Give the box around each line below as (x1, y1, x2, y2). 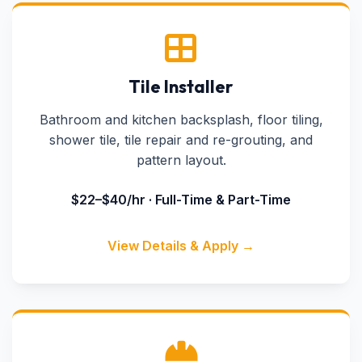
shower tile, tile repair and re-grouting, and (49, 132, 313, 148)
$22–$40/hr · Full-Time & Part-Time (71, 192, 291, 208)
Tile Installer (128, 75, 234, 98)
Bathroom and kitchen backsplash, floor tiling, (39, 112, 323, 128)
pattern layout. (136, 152, 226, 168)
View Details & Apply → (107, 238, 255, 254)
